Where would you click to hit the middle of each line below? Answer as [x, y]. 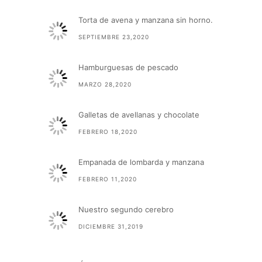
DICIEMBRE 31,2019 [111, 227]
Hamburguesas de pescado [128, 68]
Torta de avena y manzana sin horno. [146, 20]
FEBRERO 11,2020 [108, 179]
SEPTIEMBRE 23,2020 [114, 37]
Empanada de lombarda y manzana [141, 162]
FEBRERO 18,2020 [108, 132]
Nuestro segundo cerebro [126, 210]
